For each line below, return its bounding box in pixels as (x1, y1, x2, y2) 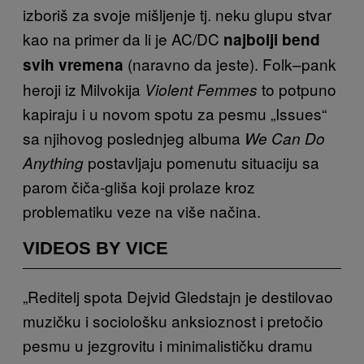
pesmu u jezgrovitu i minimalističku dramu (23, 333, 313, 356)
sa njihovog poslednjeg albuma (23, 126, 245, 149)
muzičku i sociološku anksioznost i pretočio (23, 309, 323, 331)
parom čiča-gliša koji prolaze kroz (23, 175, 255, 197)
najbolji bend (223, 28, 320, 50)
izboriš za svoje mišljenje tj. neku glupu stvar (23, 2, 331, 25)
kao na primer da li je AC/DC (23, 27, 223, 50)
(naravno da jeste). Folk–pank (123, 52, 336, 75)
